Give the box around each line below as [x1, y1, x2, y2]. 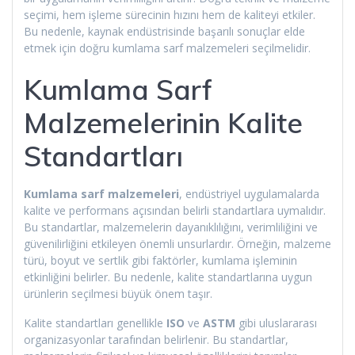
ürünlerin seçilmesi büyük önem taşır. [24, 285, 212, 301]
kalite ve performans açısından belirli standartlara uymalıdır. [24, 202, 326, 218]
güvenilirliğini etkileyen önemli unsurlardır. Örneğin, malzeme [24, 235, 331, 251]
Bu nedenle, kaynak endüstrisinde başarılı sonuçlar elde [24, 23, 305, 39]
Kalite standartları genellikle [24, 315, 166, 330]
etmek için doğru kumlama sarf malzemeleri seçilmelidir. [24, 40, 311, 55]
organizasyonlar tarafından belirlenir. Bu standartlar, [24, 331, 288, 347]
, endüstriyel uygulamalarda [179, 185, 319, 201]
